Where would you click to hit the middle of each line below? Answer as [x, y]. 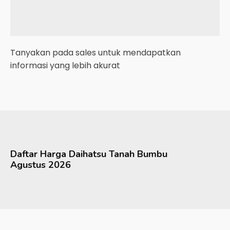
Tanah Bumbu [138, 154]
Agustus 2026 [41, 165]
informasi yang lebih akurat [65, 65]
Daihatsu [88, 154]
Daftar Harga [40, 154]
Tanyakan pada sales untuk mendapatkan [95, 53]
